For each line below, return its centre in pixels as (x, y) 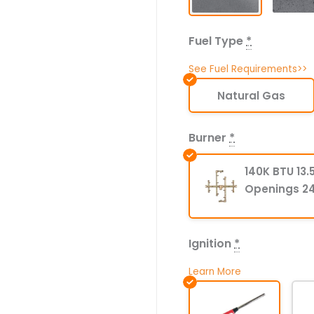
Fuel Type (216, 41)
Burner (207, 138)
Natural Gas (252, 95)
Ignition (210, 244)
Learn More (215, 272)
